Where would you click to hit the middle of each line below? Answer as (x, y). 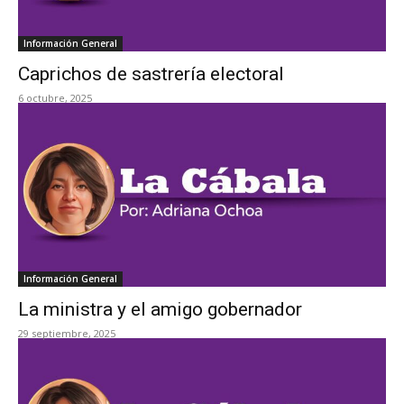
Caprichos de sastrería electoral (151, 74)
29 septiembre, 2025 (67, 333)
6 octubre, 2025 (55, 98)
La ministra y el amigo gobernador (160, 309)
